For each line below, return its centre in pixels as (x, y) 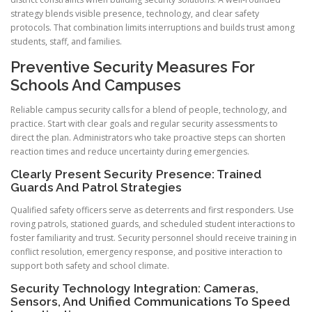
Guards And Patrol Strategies (96, 188)
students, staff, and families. (66, 41)
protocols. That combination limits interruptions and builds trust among (153, 27)
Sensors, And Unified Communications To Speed (150, 302)
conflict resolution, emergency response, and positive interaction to (147, 252)
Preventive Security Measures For (133, 67)
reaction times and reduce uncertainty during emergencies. (130, 151)
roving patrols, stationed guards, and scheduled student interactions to (153, 224)
